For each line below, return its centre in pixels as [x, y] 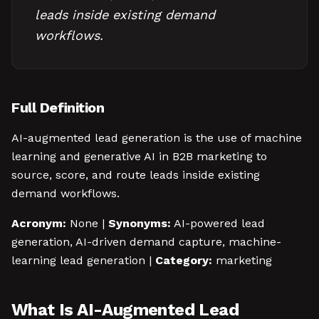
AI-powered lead [218, 223]
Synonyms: [140, 223]
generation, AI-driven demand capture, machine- [146, 242]
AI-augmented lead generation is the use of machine [157, 138]
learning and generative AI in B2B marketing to [139, 156]
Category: [184, 260]
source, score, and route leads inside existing [136, 175]
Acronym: [39, 223]
